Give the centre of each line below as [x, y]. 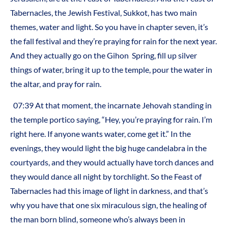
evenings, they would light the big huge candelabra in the [108, 148]
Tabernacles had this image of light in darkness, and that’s [109, 191]
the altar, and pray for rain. [56, 83]
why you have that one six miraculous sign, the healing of [108, 205]
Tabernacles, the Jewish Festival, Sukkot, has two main [104, 12]
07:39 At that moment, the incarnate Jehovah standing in [112, 105]
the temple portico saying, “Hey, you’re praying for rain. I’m [111, 120]
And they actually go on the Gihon [69, 55]
